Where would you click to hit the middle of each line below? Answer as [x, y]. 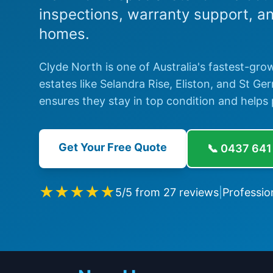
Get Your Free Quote [113, 147]
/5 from [143, 192]
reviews [197, 192]
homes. [64, 34]
